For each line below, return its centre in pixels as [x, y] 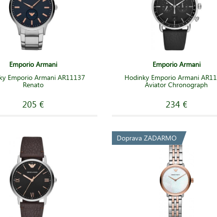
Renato [33, 84]
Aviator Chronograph [177, 84]
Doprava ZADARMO [147, 138]
